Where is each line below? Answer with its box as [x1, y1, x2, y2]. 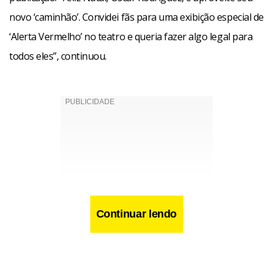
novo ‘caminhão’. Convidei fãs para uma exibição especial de [9, 10, 264, 24]
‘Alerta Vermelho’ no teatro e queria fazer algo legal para [9, 30, 253, 44]
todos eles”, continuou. [9, 49, 107, 63]
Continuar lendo [96, 208, 177, 221]
